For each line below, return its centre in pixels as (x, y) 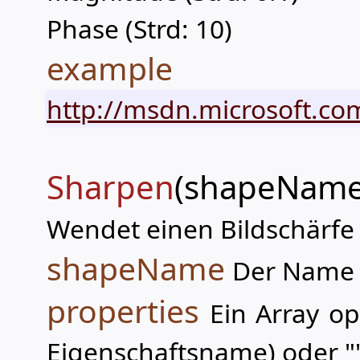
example (110, 68)
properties (123, 311)
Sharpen (110, 187)
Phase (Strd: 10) (139, 29)
